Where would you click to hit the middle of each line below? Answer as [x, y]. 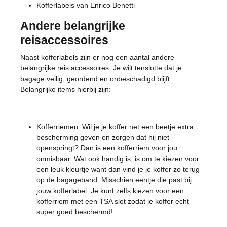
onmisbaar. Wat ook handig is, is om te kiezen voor [118, 159]
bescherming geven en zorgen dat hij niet [103, 137]
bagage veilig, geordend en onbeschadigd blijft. [96, 79]
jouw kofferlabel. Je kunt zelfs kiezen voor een [110, 191]
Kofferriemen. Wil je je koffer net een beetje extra [115, 127]
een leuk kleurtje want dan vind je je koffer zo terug [118, 169]
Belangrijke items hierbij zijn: [66, 89]
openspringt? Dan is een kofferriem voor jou [107, 148]
